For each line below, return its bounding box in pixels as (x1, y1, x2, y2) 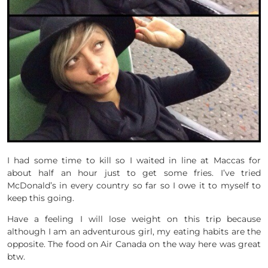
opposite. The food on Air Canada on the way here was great (7, 239, 261, 250)
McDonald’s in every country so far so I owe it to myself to (7, 180, 261, 191)
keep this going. (7, 193, 74, 204)
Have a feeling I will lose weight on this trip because (7, 214, 261, 225)
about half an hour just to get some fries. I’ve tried (7, 167, 261, 179)
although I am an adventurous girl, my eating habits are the (7, 226, 261, 237)
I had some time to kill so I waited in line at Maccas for (7, 155, 261, 166)
